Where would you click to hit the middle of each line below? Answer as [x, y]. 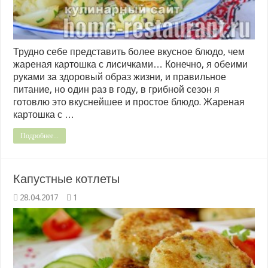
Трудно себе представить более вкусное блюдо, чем [129, 51]
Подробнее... [40, 135]
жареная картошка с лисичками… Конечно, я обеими [131, 64]
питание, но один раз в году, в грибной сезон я [117, 89]
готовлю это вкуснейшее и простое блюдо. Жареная [129, 102]
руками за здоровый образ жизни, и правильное [120, 77]
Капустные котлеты [67, 179]
